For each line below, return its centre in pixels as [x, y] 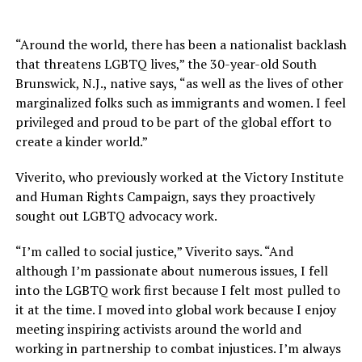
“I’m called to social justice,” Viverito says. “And [154, 252]
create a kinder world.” [81, 142]
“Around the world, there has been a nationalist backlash [181, 45]
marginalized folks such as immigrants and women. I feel [180, 103]
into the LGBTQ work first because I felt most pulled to [177, 290]
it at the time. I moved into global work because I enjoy [175, 310]
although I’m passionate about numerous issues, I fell [171, 271]
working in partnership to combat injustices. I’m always [178, 349]
